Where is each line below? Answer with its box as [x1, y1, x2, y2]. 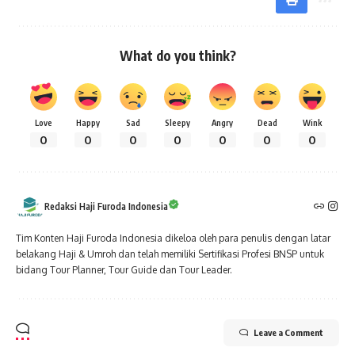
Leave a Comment [254, 326, 323, 338]
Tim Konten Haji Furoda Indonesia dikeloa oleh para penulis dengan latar [16, 231, 330, 244]
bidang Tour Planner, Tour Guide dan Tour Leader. [16, 263, 232, 276]
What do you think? [119, 46, 236, 64]
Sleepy [165, 116, 190, 128]
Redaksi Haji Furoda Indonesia [44, 200, 168, 212]
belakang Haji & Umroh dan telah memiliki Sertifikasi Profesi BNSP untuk [16, 247, 324, 260]
